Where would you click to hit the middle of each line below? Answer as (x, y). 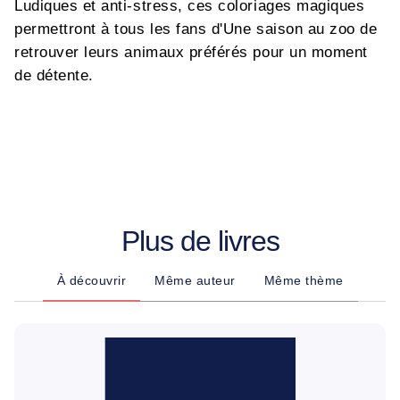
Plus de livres (200, 241)
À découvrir (91, 280)
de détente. (54, 75)
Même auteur (195, 280)
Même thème (304, 280)
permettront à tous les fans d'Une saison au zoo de (196, 29)
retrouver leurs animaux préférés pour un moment (191, 52)
